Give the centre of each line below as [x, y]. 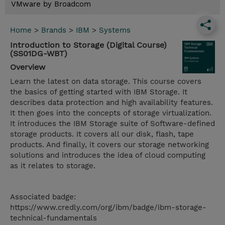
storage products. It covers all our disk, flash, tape [102, 134]
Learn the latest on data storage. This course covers [106, 82]
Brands [54, 30]
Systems [115, 30]
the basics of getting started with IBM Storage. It [99, 92]
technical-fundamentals [53, 218]
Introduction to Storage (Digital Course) [88, 45]
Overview [28, 67]
